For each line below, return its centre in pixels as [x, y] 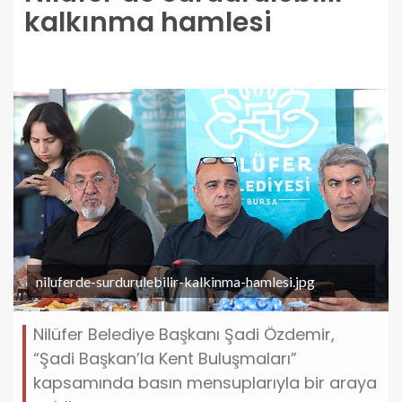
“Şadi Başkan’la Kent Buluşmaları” [165, 358]
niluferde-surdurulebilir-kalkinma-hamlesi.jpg [175, 281]
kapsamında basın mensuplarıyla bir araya [205, 382]
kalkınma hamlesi [148, 22]
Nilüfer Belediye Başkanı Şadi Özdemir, [184, 334]
